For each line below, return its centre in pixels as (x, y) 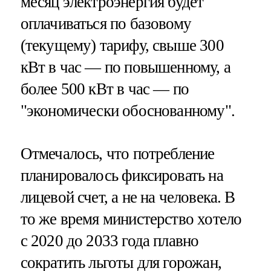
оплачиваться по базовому (106, 24)
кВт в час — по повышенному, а (125, 67)
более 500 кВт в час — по (105, 89)
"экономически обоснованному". (127, 111)
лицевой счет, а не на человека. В (128, 198)
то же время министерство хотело (131, 219)
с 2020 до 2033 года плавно (109, 241)
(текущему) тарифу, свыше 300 (122, 46)
